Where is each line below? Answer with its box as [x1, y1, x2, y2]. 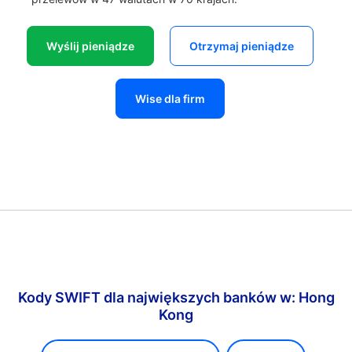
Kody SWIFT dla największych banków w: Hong [17, 289, 335, 306]
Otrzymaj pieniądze [189, 39, 294, 53]
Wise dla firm [134, 92, 205, 105]
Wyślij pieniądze [46, 39, 134, 53]
